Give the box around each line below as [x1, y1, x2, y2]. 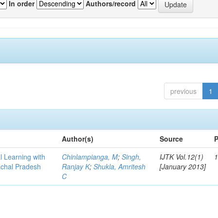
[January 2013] [160, 162, 206, 171]
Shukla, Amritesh [93, 162, 146, 171]
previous [170, 86, 197, 96]
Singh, [122, 152, 142, 162]
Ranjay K [62, 162, 90, 171]
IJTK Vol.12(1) [160, 152, 204, 162]
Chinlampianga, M [62, 152, 118, 162]
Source [160, 134, 183, 144]
